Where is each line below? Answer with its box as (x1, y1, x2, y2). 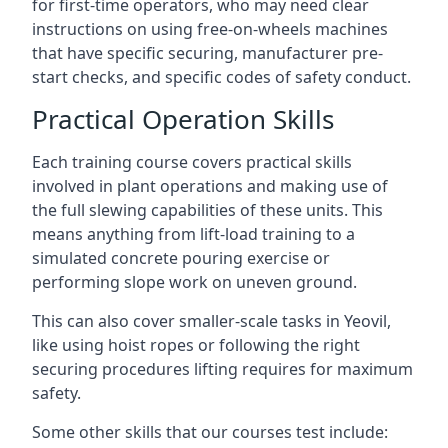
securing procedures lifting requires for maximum (32, 358, 413, 380)
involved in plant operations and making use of (32, 175, 388, 197)
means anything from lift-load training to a (32, 223, 355, 245)
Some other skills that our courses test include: (32, 421, 388, 443)
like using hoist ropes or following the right (32, 334, 360, 356)
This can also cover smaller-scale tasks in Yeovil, (32, 310, 391, 332)
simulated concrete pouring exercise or (32, 247, 330, 269)
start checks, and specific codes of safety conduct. (32, 66, 411, 88)
